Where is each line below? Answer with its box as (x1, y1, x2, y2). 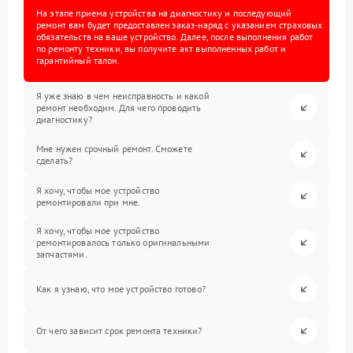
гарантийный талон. (36, 54, 120, 66)
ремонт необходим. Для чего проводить (36, 102, 202, 113)
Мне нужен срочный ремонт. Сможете (36, 142, 192, 154)
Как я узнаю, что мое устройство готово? (36, 283, 206, 295)
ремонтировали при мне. (36, 195, 141, 208)
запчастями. (36, 248, 87, 260)
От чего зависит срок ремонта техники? (36, 325, 203, 336)
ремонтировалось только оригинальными (36, 236, 210, 248)
